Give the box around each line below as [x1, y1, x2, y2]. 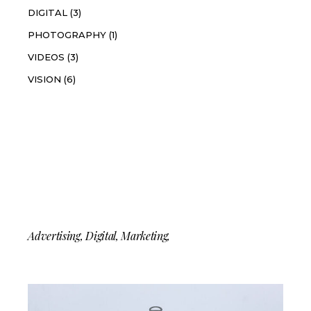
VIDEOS [28, 51, 65, 63]
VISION [28, 74, 62, 85]
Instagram [28, 126, 108, 149]
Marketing [121, 228, 168, 244]
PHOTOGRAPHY [28, 29, 107, 41]
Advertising [28, 228, 81, 244]
